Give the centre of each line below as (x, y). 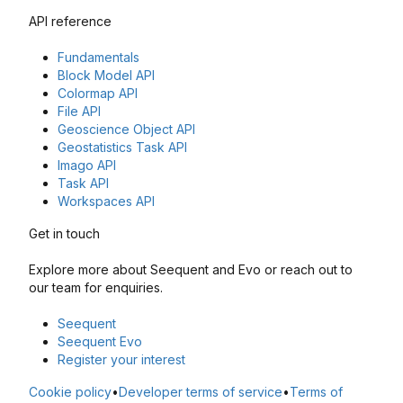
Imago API (87, 165)
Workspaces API (106, 201)
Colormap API (98, 93)
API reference (70, 21)
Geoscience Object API (126, 129)
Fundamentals (99, 57)
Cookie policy (70, 392)
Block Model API (106, 75)
